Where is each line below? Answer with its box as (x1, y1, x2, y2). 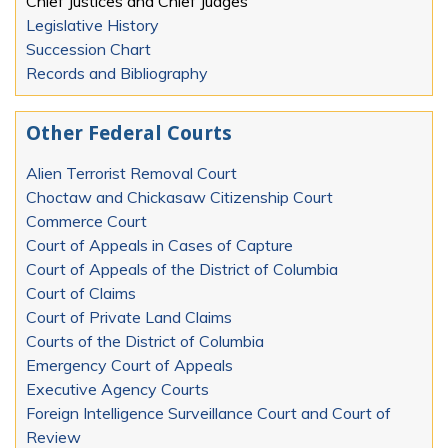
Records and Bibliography (26, 62, 208, 83)
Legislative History (26, 14, 159, 35)
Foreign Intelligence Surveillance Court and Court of (26, 403, 391, 424)
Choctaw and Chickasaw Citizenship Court (26, 187, 333, 208)
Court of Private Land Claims (26, 307, 232, 328)
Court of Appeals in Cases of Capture (26, 235, 293, 256)
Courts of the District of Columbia (26, 331, 264, 352)
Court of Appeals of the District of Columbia (26, 259, 338, 280)
